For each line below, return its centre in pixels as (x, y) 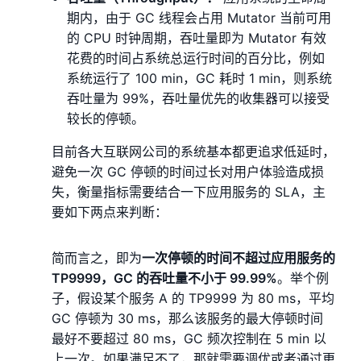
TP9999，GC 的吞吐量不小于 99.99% (164, 278)
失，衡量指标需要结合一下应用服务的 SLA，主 (189, 191)
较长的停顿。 (106, 118)
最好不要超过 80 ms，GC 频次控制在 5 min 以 (189, 338)
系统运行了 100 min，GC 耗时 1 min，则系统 (200, 78)
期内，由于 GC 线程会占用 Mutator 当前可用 (199, 17)
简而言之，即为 (97, 257)
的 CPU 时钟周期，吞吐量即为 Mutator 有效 (197, 37)
